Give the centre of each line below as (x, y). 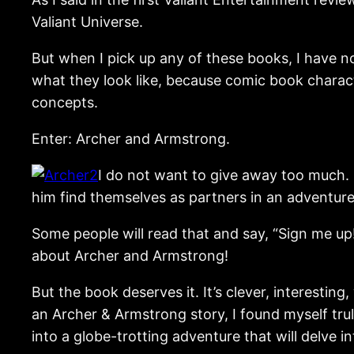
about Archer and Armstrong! (130, 255)
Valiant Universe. (87, 21)
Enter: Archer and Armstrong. (131, 138)
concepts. (65, 102)
